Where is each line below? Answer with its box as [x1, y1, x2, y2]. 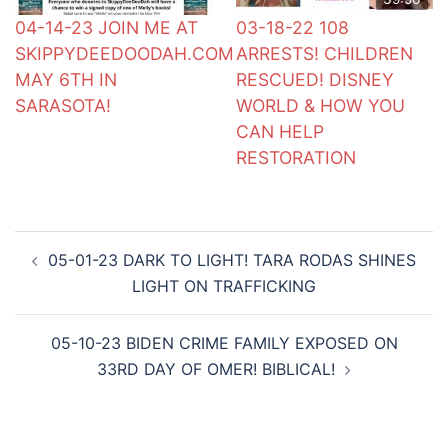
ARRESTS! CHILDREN [236, 42, 413, 64]
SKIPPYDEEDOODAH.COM [15, 42, 234, 64]
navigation [14, 256, 137, 286]
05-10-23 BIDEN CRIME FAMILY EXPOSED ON [50, 332, 398, 353]
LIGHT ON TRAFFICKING [132, 275, 316, 296]
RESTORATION [236, 146, 356, 168]
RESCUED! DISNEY [236, 68, 394, 90]
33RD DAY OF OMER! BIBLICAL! [97, 358, 335, 379]
